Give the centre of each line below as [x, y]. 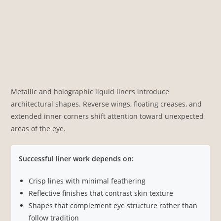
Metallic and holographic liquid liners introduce [90, 91]
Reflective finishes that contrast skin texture [101, 193]
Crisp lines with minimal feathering [87, 181]
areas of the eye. [38, 128]
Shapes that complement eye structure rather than [113, 205]
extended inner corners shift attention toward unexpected [108, 116]
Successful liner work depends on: [76, 158]
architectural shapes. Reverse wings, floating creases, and [107, 104]
